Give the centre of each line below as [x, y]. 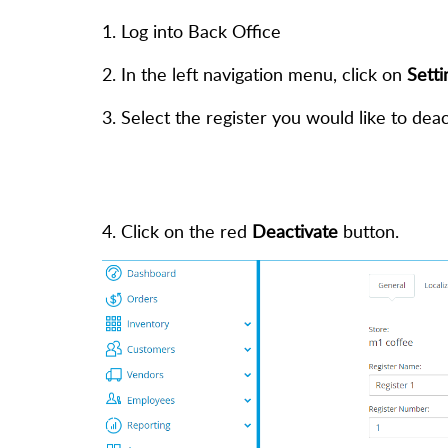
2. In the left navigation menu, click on [254, 74]
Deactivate [295, 231]
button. [368, 231]
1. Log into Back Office [191, 31]
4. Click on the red [177, 231]
